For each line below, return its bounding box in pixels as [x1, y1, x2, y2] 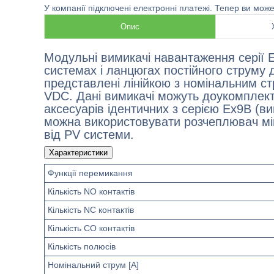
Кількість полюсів [48, 242, 116, 251]
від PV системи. [44, 128, 134, 141]
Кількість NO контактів [48, 187, 135, 196]
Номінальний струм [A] [48, 260, 139, 270]
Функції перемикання [48, 168, 133, 178]
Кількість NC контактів [48, 205, 134, 215]
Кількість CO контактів [48, 223, 135, 233]
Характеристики [49, 148, 108, 157]
